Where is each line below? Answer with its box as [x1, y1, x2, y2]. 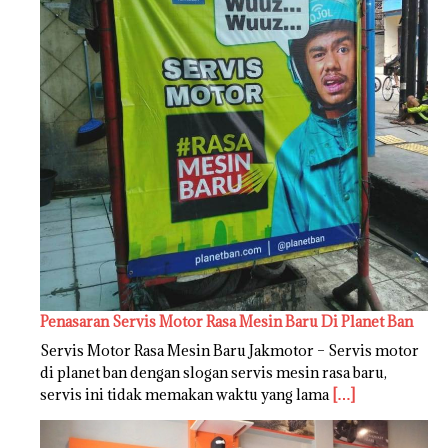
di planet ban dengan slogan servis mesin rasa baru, [40, 362, 387, 382]
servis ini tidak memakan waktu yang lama [40, 384, 332, 404]
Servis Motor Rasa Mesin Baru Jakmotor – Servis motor [40, 340, 419, 360]
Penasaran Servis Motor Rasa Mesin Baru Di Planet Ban [40, 311, 413, 331]
